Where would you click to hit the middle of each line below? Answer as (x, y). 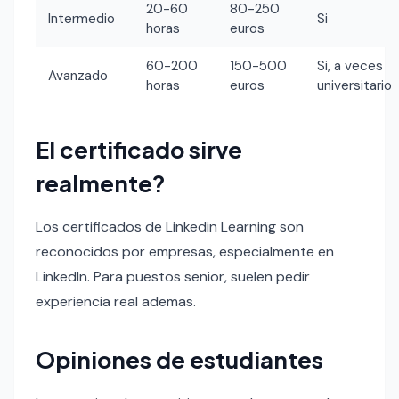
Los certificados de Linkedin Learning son (170, 226)
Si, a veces (350, 65)
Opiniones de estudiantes (179, 359)
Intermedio (82, 18)
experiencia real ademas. (116, 301)
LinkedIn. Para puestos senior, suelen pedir (173, 276)
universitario (355, 85)
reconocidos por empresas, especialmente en (185, 251)
